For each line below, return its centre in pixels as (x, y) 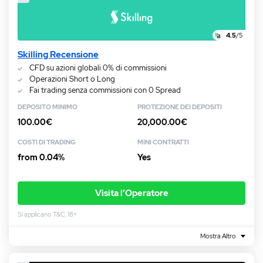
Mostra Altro (218, 236)
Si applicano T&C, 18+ (47, 215)
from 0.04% (41, 157)
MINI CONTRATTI (163, 142)
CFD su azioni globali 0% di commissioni (98, 68)
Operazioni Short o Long (72, 79)
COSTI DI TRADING (47, 142)
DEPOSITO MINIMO (48, 107)
